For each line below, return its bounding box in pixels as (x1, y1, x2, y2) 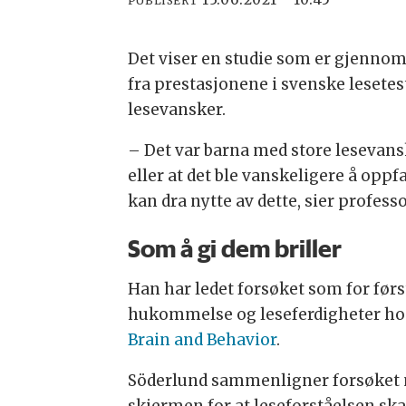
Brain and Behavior (127, 329, 276, 350)
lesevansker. (127, 100, 226, 121)
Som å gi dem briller (127, 233, 342, 265)
